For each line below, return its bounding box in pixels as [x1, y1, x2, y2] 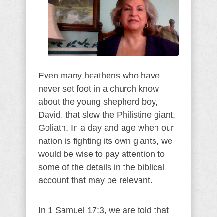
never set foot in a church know [38, 83, 159, 93]
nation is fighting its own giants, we [38, 136, 172, 146]
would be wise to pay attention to [38, 149, 165, 159]
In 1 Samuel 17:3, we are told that [38, 205, 169, 215]
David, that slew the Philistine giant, [38, 109, 175, 120]
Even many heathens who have [38, 70, 160, 80]
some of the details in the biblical [38, 162, 164, 172]
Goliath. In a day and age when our [38, 123, 174, 133]
